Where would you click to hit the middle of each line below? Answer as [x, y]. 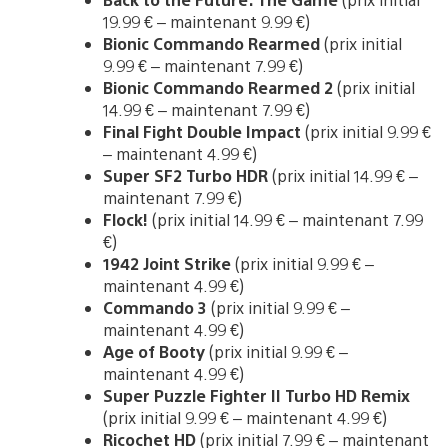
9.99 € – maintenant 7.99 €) [203, 66]
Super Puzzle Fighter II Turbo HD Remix [256, 396]
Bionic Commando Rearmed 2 [220, 88]
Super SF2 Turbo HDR [187, 176]
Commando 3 [155, 308]
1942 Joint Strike [169, 264]
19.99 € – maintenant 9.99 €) [206, 22]
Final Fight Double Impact [202, 132]
